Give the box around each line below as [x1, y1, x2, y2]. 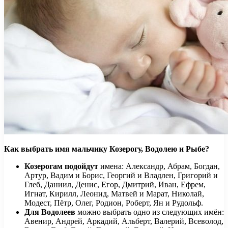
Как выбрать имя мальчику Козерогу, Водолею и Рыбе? [4, 144, 209, 153]
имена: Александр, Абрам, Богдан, [100, 161, 220, 170]
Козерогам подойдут [24, 161, 100, 170]
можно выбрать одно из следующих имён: [75, 207, 224, 216]
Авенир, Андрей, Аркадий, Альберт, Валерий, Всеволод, [24, 216, 223, 225]
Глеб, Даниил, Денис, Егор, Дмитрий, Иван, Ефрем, [24, 180, 206, 189]
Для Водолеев [24, 207, 75, 216]
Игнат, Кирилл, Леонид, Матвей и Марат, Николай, [24, 189, 204, 198]
